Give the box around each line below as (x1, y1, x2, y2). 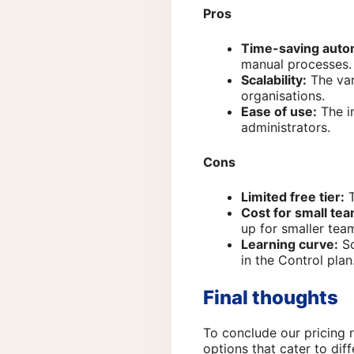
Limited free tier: (241, 188, 345, 205)
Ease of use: (241, 103, 317, 119)
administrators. (241, 119, 330, 135)
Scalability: (241, 71, 307, 88)
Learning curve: (241, 235, 338, 252)
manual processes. (241, 55, 352, 72)
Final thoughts (203, 285, 338, 309)
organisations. (241, 87, 325, 104)
